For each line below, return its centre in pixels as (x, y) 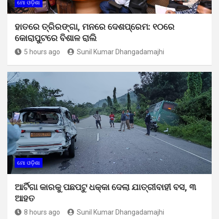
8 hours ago (42, 212)
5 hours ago (42, 52)
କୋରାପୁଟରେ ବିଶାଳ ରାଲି (56, 38)
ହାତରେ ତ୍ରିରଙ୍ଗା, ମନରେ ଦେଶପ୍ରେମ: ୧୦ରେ (95, 26)
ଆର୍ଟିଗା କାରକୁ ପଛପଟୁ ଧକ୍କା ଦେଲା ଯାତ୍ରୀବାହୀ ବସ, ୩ (105, 187)
